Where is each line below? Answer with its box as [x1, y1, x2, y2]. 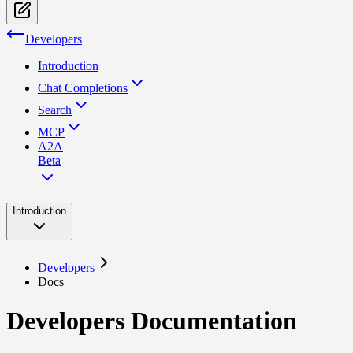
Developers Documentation [6, 306, 297, 335]
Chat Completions [38, 81, 128, 95]
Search [38, 103, 72, 117]
